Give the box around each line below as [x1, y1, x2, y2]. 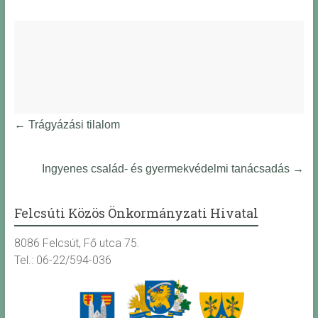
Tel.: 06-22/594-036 [13, 253, 111, 268]
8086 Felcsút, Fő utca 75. [13, 236, 140, 251]
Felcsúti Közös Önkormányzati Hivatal [13, 204, 258, 222]
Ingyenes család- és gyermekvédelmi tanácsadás [42, 163, 293, 175]
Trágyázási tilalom [25, 119, 120, 131]
